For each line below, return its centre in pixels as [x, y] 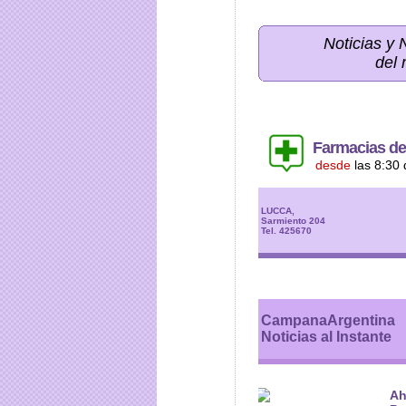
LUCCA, [278, 210]
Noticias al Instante [326, 337]
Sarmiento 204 [293, 220]
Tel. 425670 [286, 230]
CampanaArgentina [328, 320]
